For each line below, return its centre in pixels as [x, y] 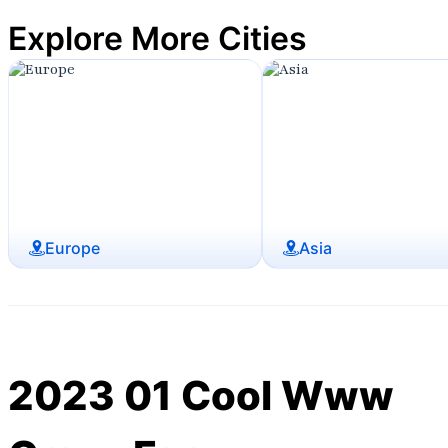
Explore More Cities [157, 39]
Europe [72, 248]
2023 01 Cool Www [201, 396]
